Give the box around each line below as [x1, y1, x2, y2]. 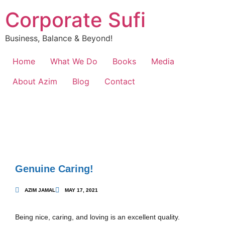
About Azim [13, 76, 57, 87]
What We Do [50, 56, 97, 67]
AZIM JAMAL [25, 187, 55, 193]
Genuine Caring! [15, 163, 93, 175]
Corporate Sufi [5, 8, 146, 32]
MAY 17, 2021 [65, 187, 98, 193]
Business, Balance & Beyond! [5, 33, 113, 43]
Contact [104, 76, 135, 87]
